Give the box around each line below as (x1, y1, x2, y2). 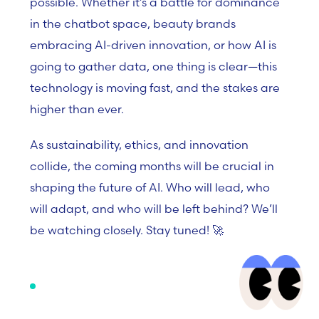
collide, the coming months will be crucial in (30, 159, 274, 173)
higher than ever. (30, 102, 124, 116)
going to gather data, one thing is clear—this (30, 59, 277, 73)
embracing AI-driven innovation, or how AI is (30, 38, 276, 52)
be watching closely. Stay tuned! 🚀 (30, 223, 224, 237)
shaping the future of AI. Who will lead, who (30, 180, 270, 194)
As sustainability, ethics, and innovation (30, 137, 249, 152)
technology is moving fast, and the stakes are (30, 80, 280, 95)
